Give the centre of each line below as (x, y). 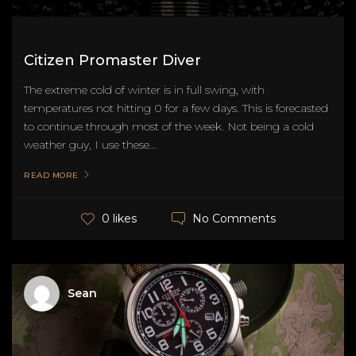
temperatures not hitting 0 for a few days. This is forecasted (176, 108)
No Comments (234, 218)
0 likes (119, 219)
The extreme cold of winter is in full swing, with (144, 89)
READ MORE (51, 175)
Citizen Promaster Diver (112, 60)
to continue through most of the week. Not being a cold (169, 126)
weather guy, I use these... (90, 144)
